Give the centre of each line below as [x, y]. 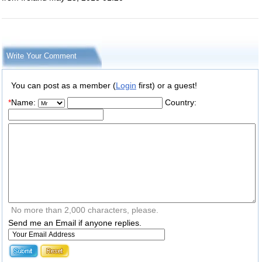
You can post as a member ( [63, 85]
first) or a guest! [167, 85]
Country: [180, 102]
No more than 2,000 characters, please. [85, 210]
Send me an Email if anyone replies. [75, 223]
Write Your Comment [42, 56]
